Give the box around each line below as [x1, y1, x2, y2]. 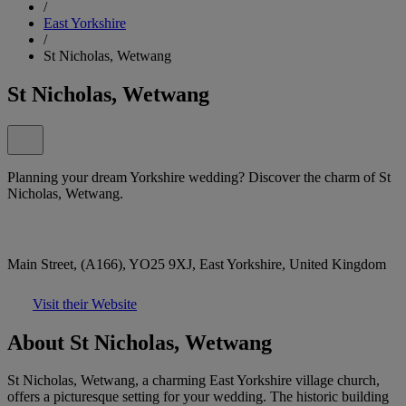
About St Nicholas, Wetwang [7, 330, 272, 354]
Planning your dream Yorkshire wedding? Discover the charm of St [7, 169, 391, 185]
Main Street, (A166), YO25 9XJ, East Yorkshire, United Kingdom [7, 256, 386, 272]
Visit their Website [33, 295, 137, 312]
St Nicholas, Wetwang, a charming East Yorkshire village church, [7, 372, 380, 389]
